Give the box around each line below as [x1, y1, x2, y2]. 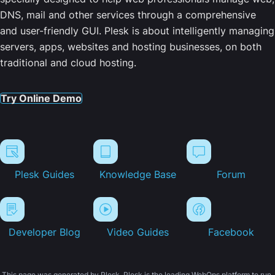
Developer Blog [8, 226, 80, 239]
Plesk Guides [14, 168, 74, 181]
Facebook [207, 226, 254, 239]
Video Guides [106, 226, 169, 239]
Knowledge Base [99, 168, 176, 181]
